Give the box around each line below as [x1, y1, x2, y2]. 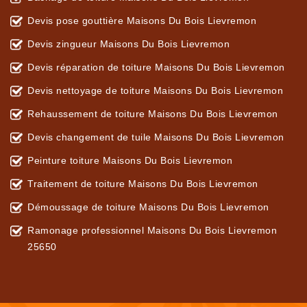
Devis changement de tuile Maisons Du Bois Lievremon [27, 132, 284, 143]
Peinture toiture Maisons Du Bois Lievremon [27, 155, 232, 167]
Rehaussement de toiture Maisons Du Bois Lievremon [27, 108, 278, 120]
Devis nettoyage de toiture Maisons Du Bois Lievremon [27, 85, 283, 97]
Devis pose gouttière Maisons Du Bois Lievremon [27, 15, 256, 27]
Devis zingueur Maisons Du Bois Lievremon [27, 38, 230, 50]
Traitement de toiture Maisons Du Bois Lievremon [27, 178, 258, 190]
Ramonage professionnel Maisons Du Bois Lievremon [27, 225, 277, 236]
